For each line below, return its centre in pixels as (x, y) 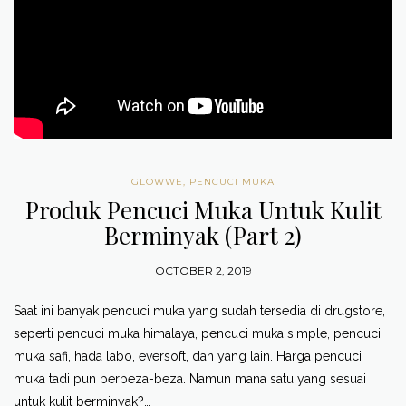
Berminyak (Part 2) (203, 235)
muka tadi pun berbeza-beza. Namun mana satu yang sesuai (190, 378)
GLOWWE (157, 181)
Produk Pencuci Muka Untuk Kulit (203, 209)
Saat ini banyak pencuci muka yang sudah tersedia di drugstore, (199, 310)
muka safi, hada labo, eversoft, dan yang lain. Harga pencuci (188, 356)
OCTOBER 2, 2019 (203, 270)
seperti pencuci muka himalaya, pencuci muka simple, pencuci (197, 333)
